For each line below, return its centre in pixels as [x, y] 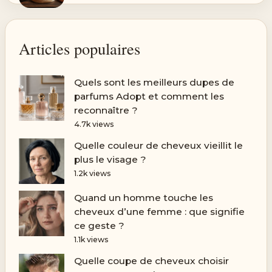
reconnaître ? [106, 110]
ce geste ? [99, 226]
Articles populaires [80, 48]
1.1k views [91, 240]
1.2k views [92, 173]
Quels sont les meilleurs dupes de [154, 83]
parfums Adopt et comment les [149, 97]
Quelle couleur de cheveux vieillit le [158, 145]
